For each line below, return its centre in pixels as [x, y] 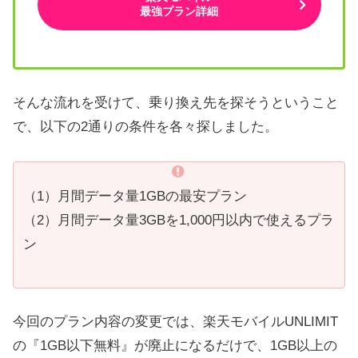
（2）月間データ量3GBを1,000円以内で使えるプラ [179, 220]
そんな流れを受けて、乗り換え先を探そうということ [176, 103]
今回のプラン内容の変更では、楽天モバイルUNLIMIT [175, 322]
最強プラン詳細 [179, 12]
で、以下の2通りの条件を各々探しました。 [145, 127]
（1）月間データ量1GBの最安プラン [135, 196]
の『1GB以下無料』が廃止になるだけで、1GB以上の [175, 346]
